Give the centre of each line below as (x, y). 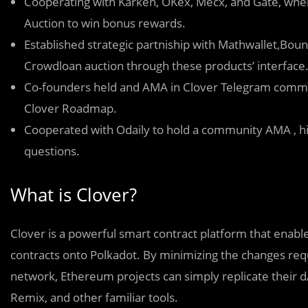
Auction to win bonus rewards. (105, 23)
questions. (52, 151)
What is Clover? (74, 194)
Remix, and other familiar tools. (94, 297)
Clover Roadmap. (70, 108)
